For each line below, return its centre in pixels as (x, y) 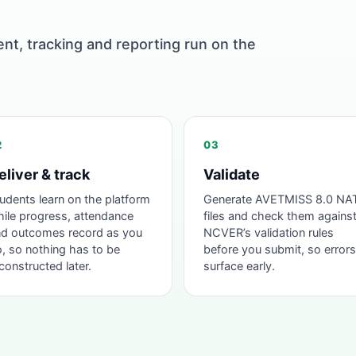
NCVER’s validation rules (269, 233)
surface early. (239, 266)
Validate (232, 174)
